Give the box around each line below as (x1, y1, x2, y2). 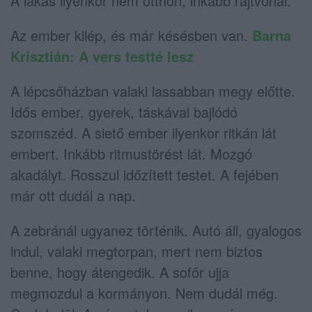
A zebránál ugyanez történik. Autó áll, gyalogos (10, 219, 302, 240)
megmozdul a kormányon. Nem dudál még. (10, 282, 278, 303)
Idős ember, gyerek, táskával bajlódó (10, 101, 237, 122)
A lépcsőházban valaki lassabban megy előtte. (10, 80, 295, 101)
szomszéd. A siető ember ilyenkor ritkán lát (10, 122, 276, 143)
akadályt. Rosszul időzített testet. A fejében (10, 164, 279, 185)
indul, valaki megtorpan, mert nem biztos (10, 240, 263, 261)
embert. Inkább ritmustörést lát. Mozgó (10, 143, 252, 164)
